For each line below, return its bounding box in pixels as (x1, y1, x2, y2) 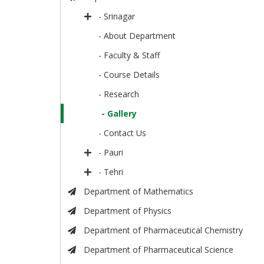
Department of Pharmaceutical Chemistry (83, 225, 243, 236)
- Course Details (98, 69, 160, 81)
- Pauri (98, 147, 124, 159)
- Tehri (98, 166, 124, 178)
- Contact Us (98, 127, 147, 139)
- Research (98, 88, 140, 100)
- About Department (98, 30, 176, 42)
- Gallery (101, 108, 137, 120)
